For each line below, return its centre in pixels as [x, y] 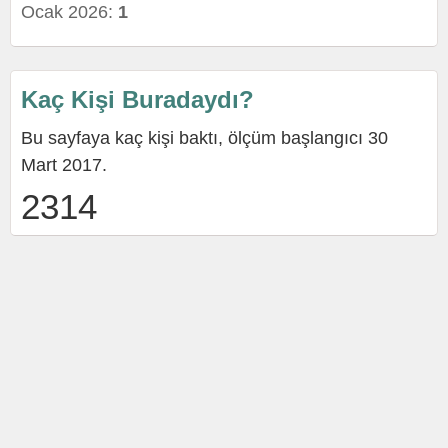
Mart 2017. [64, 165]
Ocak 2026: [69, 12]
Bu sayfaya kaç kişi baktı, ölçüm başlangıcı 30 [204, 138]
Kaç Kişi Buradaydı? [137, 99]
